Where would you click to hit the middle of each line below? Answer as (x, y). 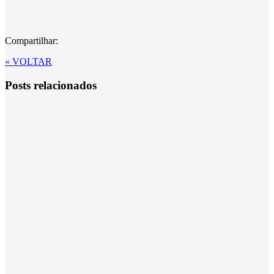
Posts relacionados (51, 86)
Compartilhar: (31, 41)
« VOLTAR (28, 62)
